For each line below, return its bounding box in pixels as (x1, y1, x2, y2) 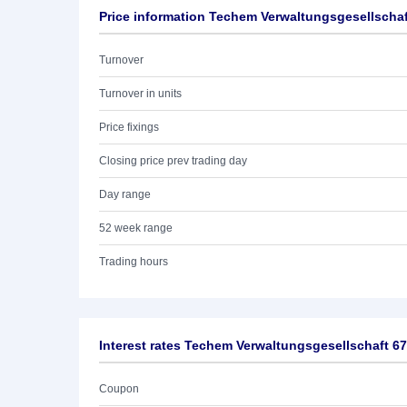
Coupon (99, 382, 139, 395)
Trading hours (99, 255, 168, 268)
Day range (99, 188, 151, 201)
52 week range (99, 222, 173, 234)
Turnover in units (99, 87, 182, 100)
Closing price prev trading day (99, 154, 247, 167)
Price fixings (99, 121, 159, 134)
